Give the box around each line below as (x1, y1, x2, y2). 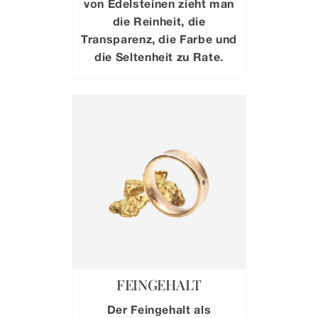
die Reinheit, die (112, 14, 206, 28)
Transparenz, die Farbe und (81, 32, 237, 46)
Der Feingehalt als (106, 302, 212, 316)
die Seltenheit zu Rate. (94, 50, 224, 64)
